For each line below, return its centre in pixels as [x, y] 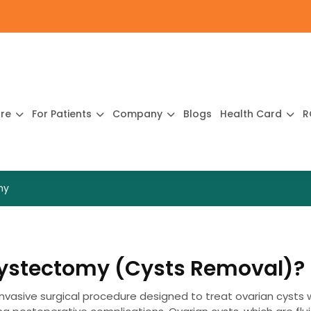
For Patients [63, 114]
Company [139, 114]
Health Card [252, 114]
